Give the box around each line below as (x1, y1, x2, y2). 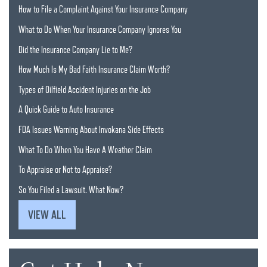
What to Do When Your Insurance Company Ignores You (18, 24, 181, 36)
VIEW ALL (28, 207, 66, 221)
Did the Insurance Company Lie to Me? (18, 44, 132, 55)
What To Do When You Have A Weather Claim (18, 144, 152, 156)
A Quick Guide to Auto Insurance (18, 104, 114, 116)
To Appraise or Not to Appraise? (18, 164, 114, 176)
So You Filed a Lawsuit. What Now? (18, 184, 123, 195)
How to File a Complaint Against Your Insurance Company (18, 4, 188, 15)
